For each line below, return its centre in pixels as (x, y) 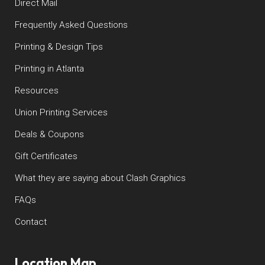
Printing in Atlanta (49, 68)
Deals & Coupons (49, 134)
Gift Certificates (46, 156)
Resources (36, 90)
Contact (30, 222)
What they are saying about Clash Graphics (100, 178)
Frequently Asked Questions (71, 25)
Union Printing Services (61, 112)
